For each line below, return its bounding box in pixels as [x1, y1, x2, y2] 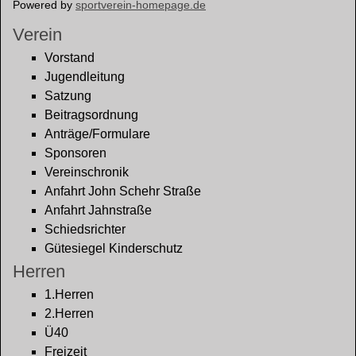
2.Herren [44, 307, 94, 320]
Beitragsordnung [44, 108, 138, 122]
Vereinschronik [44, 165, 129, 179]
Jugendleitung [44, 70, 125, 83]
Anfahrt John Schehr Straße [44, 184, 201, 198]
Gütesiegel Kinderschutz [44, 242, 183, 255]
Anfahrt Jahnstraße [44, 203, 152, 217]
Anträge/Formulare [44, 127, 150, 141]
